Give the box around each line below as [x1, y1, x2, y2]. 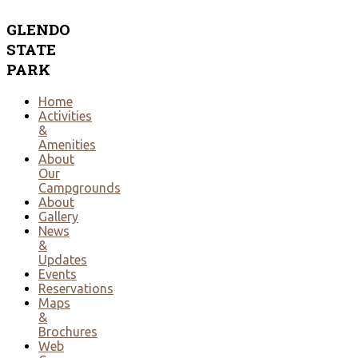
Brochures [38, 324, 97, 339]
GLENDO [6, 18, 70, 39]
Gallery [38, 209, 78, 224]
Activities [38, 108, 92, 123]
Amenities [38, 137, 96, 152]
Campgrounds [38, 180, 121, 195]
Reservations [38, 280, 113, 296]
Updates [38, 252, 87, 267]
